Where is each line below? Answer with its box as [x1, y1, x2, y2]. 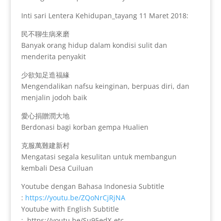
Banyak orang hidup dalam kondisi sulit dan [21, 40, 167, 50]
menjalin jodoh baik [21, 93, 87, 103]
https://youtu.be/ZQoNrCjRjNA [23, 193, 125, 203]
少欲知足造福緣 [21, 70, 70, 80]
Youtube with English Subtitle [21, 204, 119, 214]
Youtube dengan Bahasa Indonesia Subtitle [21, 182, 164, 191]
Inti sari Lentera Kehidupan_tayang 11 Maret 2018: [21, 11, 188, 21]
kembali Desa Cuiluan [21, 163, 93, 173]
